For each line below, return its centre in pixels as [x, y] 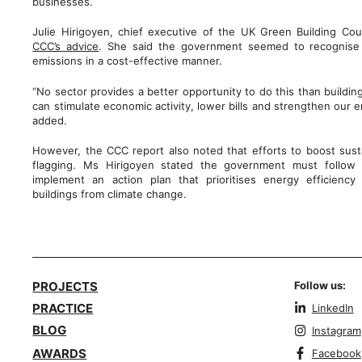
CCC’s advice [66, 46]
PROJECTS [65, 287]
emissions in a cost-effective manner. [128, 61]
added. [50, 120]
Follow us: [320, 286]
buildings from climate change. [110, 194]
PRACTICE [63, 309]
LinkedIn [333, 308]
